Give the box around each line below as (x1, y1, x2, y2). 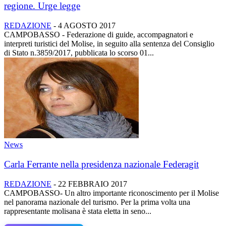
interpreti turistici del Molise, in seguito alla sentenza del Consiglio (4, 39, 214, 48)
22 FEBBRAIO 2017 (58, 179, 127, 188)
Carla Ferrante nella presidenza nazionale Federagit (4, 158, 199, 169)
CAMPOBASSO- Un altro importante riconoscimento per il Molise (4, 188, 219, 197)
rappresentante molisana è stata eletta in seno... (4, 206, 151, 215)
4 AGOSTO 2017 (58, 21, 116, 30)
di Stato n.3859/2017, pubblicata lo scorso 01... (4, 48, 154, 58)
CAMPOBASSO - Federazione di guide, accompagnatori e (4, 30, 193, 39)
